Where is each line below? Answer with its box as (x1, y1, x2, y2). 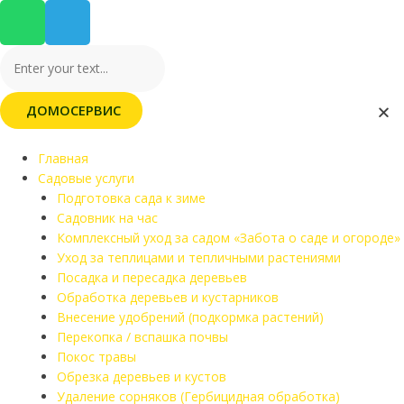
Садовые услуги (38, 170, 134, 187)
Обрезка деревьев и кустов (57, 368, 226, 385)
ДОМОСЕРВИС (26, 101, 121, 119)
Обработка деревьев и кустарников (57, 289, 279, 306)
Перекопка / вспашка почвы (57, 328, 228, 345)
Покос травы (57, 348, 136, 365)
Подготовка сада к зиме (57, 189, 206, 207)
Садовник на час (57, 209, 158, 226)
